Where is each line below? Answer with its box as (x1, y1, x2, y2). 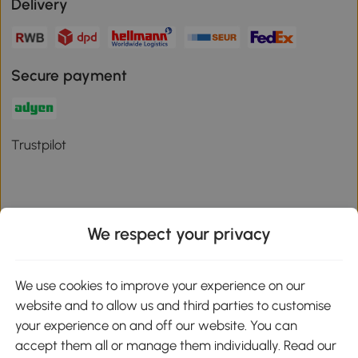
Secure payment (11, 66, 128, 86)
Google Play (150, 284, 235, 303)
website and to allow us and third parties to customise (15, 297, 332, 314)
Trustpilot (11, 137, 67, 153)
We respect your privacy (87, 224, 271, 245)
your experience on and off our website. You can (15, 317, 298, 334)
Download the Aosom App (11, 240, 195, 259)
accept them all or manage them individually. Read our (15, 337, 337, 354)
